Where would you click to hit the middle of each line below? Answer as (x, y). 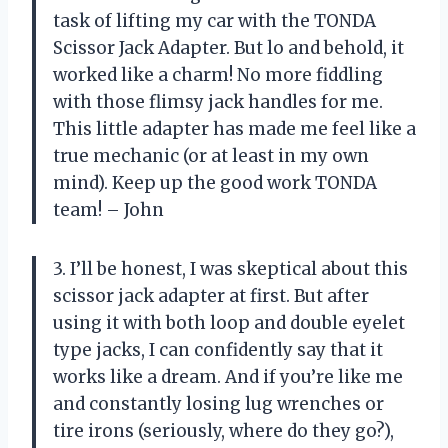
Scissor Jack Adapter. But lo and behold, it (228, 47)
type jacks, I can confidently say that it (218, 349)
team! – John (108, 209)
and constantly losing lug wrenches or (218, 403)
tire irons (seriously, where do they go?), (223, 430)
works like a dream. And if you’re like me (228, 376)
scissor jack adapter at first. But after (211, 295)
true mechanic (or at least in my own (211, 155)
